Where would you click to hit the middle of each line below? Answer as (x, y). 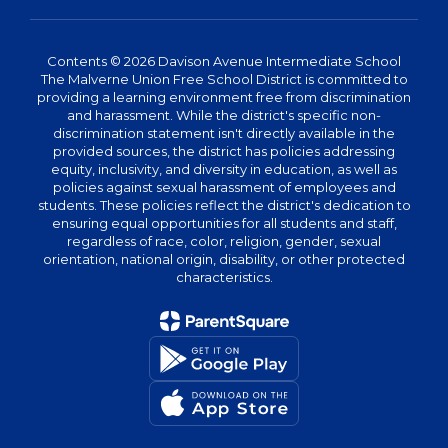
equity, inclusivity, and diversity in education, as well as (224, 169)
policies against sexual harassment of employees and (224, 187)
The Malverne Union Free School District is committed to (224, 79)
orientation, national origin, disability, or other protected (224, 259)
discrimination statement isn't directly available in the (224, 133)
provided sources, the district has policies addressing (224, 151)
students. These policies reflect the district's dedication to (224, 205)
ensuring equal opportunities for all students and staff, (224, 223)
